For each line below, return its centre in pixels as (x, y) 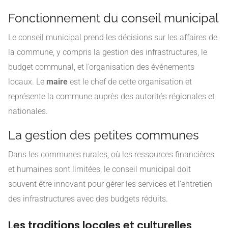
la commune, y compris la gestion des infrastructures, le (108, 52)
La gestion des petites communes (104, 135)
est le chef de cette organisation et (130, 81)
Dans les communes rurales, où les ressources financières (111, 154)
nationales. (28, 111)
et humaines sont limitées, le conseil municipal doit (99, 169)
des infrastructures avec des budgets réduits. (88, 198)
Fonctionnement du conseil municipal (113, 18)
